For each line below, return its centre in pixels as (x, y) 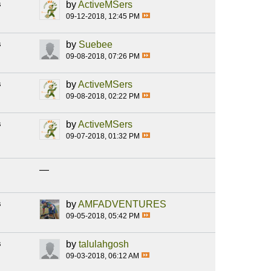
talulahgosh (104, 244)
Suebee (96, 45)
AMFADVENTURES (122, 204)
